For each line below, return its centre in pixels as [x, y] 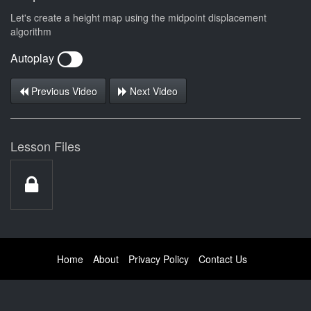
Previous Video [63, 91]
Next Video [152, 91]
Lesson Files [45, 145]
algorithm [31, 31]
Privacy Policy [159, 259]
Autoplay [34, 58]
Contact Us [223, 259]
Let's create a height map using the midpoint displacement [138, 17]
